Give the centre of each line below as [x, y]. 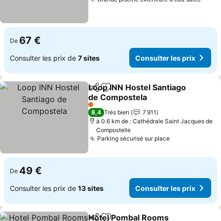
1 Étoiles [99, 108]
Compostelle [114, 130]
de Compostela [118, 97]
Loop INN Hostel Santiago [137, 87]
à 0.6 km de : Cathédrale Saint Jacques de [155, 121]
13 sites [91, 188]
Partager [103, 92]
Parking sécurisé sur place [134, 138]
